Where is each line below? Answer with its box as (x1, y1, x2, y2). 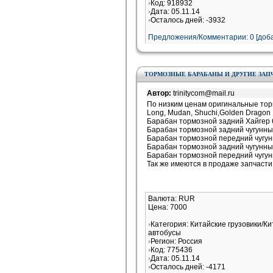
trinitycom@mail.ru (173, 89, 235, 97)
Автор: (147, 89, 173, 97)
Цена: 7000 (148, 203, 187, 211)
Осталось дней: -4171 (151, 263, 225, 271)
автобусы (148, 229, 181, 237)
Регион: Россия (151, 237, 202, 246)
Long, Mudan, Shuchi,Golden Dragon (147, 108, 271, 117)
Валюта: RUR (148, 194, 195, 203)
